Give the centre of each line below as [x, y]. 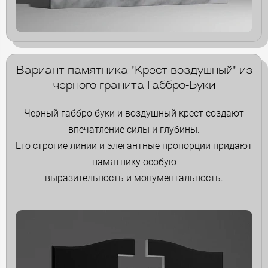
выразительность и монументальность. [134, 178]
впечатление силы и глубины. [134, 129]
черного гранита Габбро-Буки [134, 86]
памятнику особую [134, 162]
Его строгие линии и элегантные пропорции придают [134, 145]
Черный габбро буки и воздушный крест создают [134, 113]
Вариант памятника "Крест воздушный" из [134, 71]
